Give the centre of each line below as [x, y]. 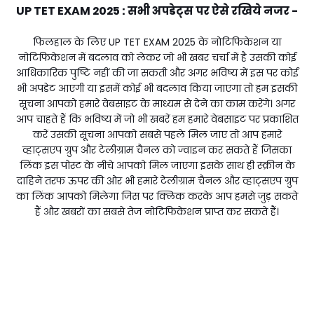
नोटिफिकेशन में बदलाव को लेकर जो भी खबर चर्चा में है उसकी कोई [157, 57]
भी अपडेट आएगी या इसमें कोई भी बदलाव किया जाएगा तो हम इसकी [157, 88]
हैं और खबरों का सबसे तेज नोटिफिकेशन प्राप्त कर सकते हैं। [157, 211]
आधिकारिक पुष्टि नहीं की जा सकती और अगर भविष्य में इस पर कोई [157, 73]
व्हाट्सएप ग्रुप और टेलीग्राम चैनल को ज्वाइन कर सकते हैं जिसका [157, 150]
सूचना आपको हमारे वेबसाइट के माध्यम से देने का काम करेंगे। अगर [157, 103]
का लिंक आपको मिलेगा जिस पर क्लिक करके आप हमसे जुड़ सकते [157, 196]
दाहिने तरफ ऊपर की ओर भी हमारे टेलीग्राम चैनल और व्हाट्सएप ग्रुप [157, 180]
